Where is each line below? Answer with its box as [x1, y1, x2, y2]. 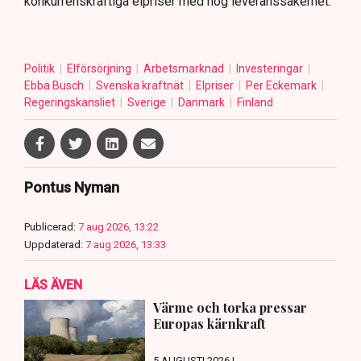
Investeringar [236, 62, 305, 76]
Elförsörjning [67, 62, 134, 76]
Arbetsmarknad [143, 62, 226, 76]
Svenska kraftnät [96, 79, 186, 93]
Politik [24, 62, 57, 76]
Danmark [178, 96, 227, 110]
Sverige [127, 96, 168, 110]
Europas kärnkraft [153, 315, 265, 333]
